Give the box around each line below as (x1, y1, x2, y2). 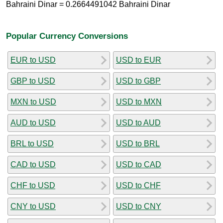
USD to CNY (116, 202, 161, 211)
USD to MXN (116, 97, 162, 106)
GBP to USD (10, 76, 55, 85)
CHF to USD (10, 181, 55, 190)
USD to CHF (116, 181, 161, 190)
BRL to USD (10, 139, 54, 148)
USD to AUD (116, 118, 161, 127)
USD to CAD (116, 160, 161, 169)
